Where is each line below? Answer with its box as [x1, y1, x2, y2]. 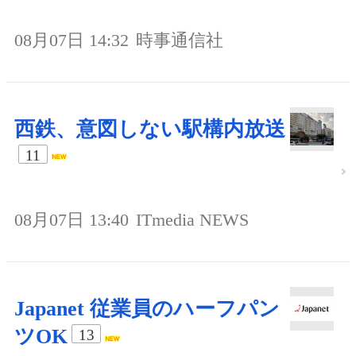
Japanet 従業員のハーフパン [14, 296, 280, 320]
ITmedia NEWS [136, 209, 249, 230]
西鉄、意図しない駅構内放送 [14, 117, 285, 141]
